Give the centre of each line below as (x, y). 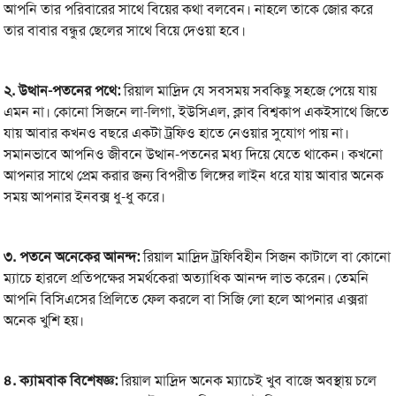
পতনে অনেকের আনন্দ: (80, 257)
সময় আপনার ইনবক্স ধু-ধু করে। (85, 197)
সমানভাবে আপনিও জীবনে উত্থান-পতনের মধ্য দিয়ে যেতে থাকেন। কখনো (194, 155)
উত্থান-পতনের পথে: (70, 91)
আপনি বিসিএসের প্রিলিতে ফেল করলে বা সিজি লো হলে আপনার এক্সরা (186, 300)
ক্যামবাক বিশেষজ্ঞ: (69, 381)
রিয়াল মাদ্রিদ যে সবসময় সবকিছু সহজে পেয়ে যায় (249, 91)
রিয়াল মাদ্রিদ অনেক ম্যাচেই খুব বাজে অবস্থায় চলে (247, 381)
